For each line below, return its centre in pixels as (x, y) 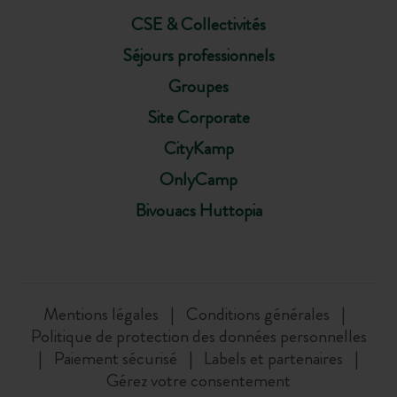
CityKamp (198, 148)
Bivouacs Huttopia (198, 210)
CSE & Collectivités (198, 24)
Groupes (198, 86)
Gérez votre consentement (198, 381)
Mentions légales (101, 315)
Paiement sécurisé (117, 359)
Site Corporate (198, 117)
